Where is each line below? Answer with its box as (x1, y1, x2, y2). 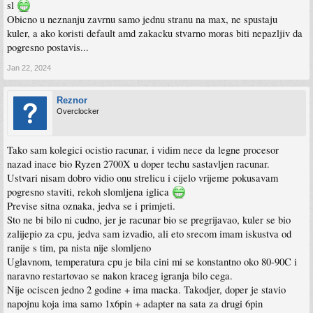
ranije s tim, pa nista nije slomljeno (7, 241, 151, 255)
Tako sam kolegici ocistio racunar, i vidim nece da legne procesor (7, 143, 279, 157)
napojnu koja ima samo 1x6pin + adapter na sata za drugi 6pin (7, 297, 263, 311)
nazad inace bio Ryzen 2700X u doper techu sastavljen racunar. (7, 157, 270, 171)
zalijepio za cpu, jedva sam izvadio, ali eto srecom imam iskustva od (7, 227, 291, 241)
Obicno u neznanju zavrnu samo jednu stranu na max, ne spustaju (7, 13, 277, 27)
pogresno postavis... (7, 41, 89, 54)
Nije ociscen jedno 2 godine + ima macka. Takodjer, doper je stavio (7, 283, 286, 297)
